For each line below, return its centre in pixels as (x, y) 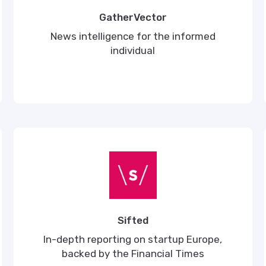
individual (133, 50)
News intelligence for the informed (133, 36)
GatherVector (133, 17)
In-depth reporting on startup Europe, (133, 239)
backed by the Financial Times (133, 254)
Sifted (133, 220)
